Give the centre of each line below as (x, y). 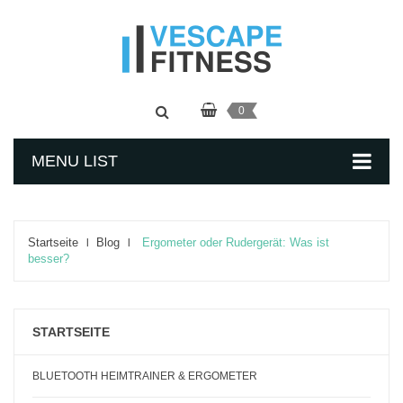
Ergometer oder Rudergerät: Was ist (236, 242)
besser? (49, 259)
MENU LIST (75, 161)
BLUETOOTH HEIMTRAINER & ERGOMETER (145, 376)
